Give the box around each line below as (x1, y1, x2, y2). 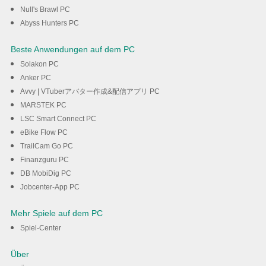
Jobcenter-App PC (20, 183, 80, 192)
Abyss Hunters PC (20, 19, 79, 28)
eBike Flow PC (20, 128, 68, 137)
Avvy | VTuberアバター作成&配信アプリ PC (20, 87, 160, 96)
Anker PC (20, 74, 51, 83)
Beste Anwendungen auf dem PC (10, 45, 135, 55)
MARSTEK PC (20, 101, 66, 110)
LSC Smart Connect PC (20, 115, 96, 123)
